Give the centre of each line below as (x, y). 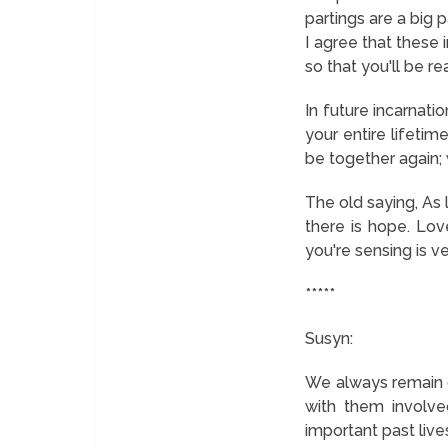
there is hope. (357, 226)
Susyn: (329, 338)
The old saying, (364, 202)
